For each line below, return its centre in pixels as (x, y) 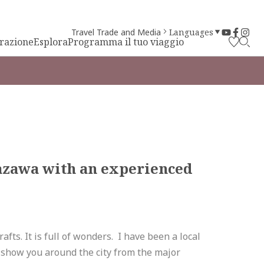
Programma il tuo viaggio (126, 42)
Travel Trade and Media (116, 32)
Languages (191, 32)
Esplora (51, 42)
